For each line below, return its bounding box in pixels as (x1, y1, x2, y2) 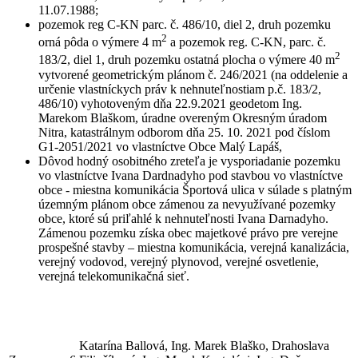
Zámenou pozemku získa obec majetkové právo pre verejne (38, 225, 338, 240)
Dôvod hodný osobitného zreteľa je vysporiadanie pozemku (38, 153, 340, 168)
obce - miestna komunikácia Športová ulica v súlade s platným (38, 182, 352, 197)
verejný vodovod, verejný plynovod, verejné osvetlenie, (38, 254, 319, 268)
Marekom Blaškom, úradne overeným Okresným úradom (38, 110, 327, 125)
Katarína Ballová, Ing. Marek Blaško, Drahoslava (79, 338, 329, 352)
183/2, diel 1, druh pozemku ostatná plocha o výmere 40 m (38, 53, 335, 67)
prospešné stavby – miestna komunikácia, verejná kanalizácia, (38, 240, 349, 254)
